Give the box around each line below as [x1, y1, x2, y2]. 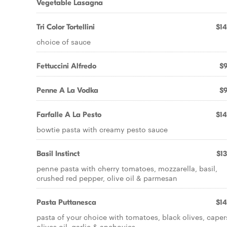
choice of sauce [36, 36, 91, 47]
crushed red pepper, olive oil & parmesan [36, 173, 177, 183]
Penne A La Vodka [36, 86, 98, 95]
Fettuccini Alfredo [36, 61, 96, 70]
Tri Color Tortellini [36, 22, 95, 31]
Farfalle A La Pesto [36, 110, 101, 119]
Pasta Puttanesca [36, 198, 96, 207]
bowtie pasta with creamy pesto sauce [36, 124, 168, 134]
